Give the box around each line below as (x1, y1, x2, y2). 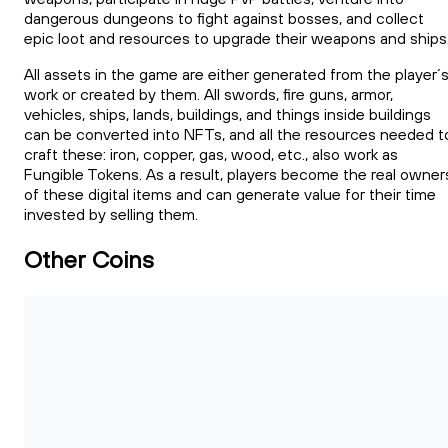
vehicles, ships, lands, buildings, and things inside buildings (24, 104, 431, 125)
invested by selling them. (24, 204, 198, 225)
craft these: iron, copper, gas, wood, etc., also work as (24, 144, 398, 165)
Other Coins (24, 243, 154, 274)
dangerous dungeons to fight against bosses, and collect (24, 8, 424, 29)
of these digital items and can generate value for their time (24, 184, 436, 205)
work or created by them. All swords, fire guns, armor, (24, 84, 393, 105)
